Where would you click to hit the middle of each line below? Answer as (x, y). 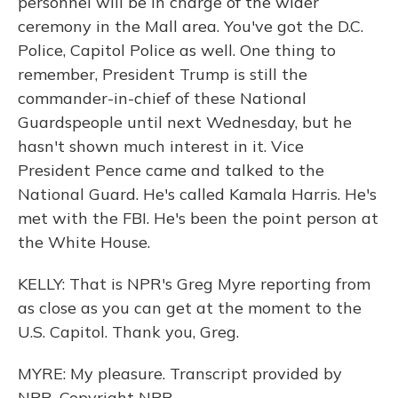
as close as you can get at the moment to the (190, 308)
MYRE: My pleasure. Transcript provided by (180, 374)
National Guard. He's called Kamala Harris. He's (197, 194)
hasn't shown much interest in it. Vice (161, 146)
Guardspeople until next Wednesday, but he (185, 122)
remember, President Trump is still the (163, 74)
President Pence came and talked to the (171, 170)
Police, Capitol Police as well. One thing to (177, 50)
